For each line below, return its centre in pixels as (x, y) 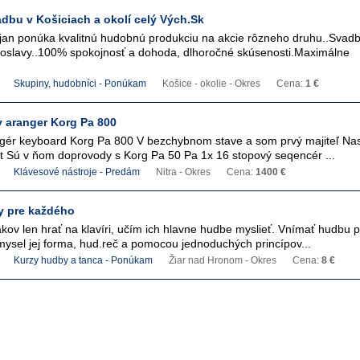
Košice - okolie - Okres (211, 84)
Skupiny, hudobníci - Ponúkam (80, 84)
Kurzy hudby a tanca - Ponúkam (83, 260)
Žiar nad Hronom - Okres (223, 260)
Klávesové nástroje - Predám (77, 172)
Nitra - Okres (183, 172)
